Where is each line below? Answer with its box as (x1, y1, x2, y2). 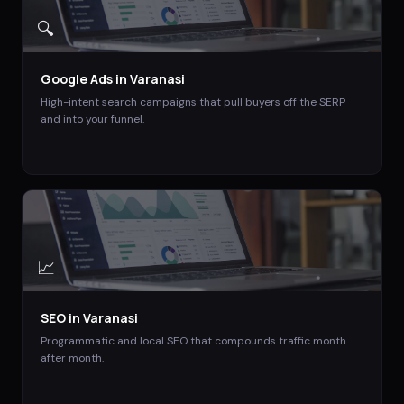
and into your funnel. (41, 111, 144, 126)
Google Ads (41, 69, 113, 87)
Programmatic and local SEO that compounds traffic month (41, 333, 346, 348)
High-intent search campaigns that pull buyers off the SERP (41, 94, 345, 109)
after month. (41, 350, 104, 365)
